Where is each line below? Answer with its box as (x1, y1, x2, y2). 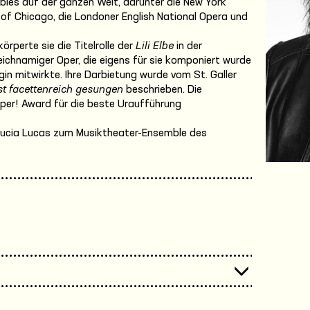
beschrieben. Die (123, 84, 202, 95)
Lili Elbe (136, 40, 174, 52)
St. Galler (191, 69, 237, 81)
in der (174, 40, 202, 52)
